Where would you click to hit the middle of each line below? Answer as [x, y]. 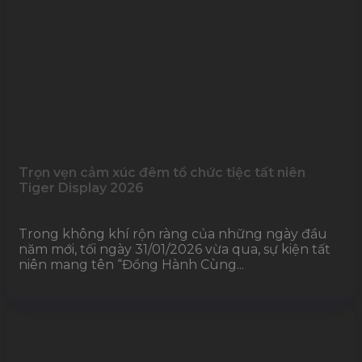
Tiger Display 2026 [81, 188]
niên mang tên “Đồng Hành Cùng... [131, 265]
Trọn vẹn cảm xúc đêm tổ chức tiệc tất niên [162, 173]
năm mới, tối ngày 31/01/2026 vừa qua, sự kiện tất [175, 250]
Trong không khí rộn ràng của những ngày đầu [173, 234]
